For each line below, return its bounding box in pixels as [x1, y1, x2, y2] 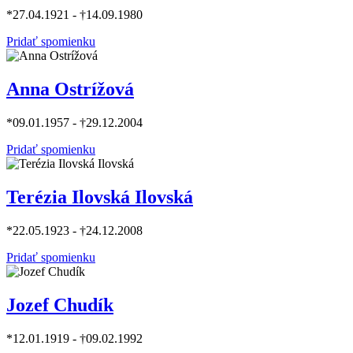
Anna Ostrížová [6, 79, 134, 100]
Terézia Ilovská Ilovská [6, 186, 193, 207]
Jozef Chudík [6, 294, 113, 315]
